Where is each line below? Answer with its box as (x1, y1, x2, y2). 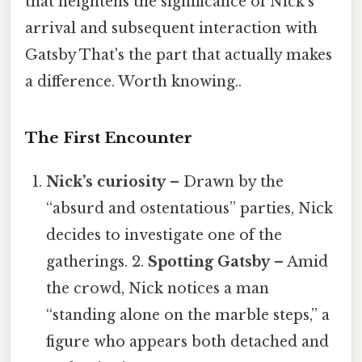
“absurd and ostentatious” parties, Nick (46, 200, 334, 218)
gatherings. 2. (46, 253, 149, 271)
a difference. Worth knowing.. (25, 72, 242, 90)
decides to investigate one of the (46, 226, 283, 245)
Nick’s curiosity (46, 173, 166, 192)
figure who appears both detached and (46, 333, 330, 351)
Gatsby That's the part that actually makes (25, 45, 332, 64)
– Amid (270, 253, 329, 271)
